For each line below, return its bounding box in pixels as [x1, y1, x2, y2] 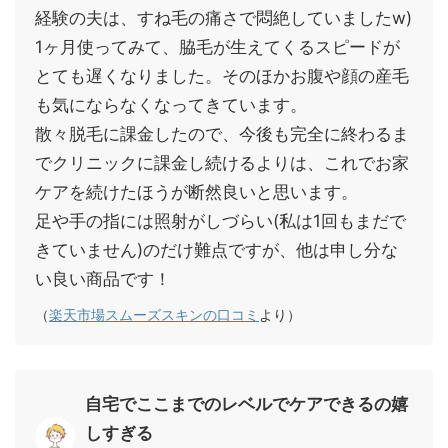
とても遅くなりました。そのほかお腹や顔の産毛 [35, 65, 409, 86]
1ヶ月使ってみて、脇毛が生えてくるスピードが [35, 36, 400, 57]
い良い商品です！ [35, 268, 171, 289]
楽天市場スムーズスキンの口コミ [49, 305, 259, 323]
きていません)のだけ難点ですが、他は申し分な [35, 239, 398, 260]
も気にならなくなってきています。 [35, 94, 307, 115]
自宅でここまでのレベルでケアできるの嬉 [85, 393, 408, 414]
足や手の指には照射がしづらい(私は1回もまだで [35, 210, 406, 231]
